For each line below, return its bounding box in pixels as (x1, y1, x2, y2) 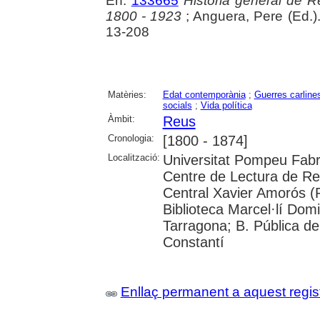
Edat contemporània (162, 89, 246, 100)
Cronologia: (107, 132, 154, 144)
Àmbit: (107, 113, 135, 124)
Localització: (107, 151, 160, 163)
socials (162, 99, 192, 111)
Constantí (162, 234, 224, 250)
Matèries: (107, 89, 146, 100)
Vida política (200, 99, 252, 111)
